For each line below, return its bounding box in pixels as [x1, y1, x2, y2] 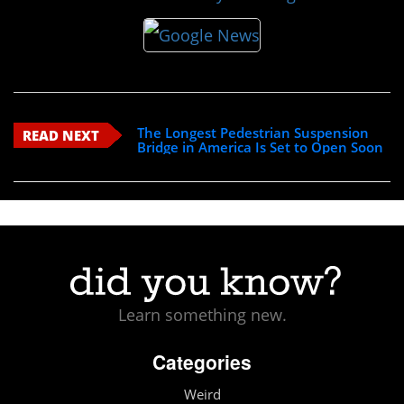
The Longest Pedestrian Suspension [137, 123, 370, 142]
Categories [152, 348, 252, 376]
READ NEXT [23, 125, 100, 144]
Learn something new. [117, 304, 287, 326]
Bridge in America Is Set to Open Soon [137, 137, 384, 156]
